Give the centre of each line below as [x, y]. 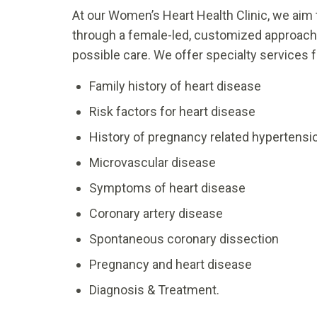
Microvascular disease [152, 163]
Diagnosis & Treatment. [154, 290]
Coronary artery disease [156, 214]
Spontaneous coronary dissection [184, 239]
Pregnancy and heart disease [171, 265]
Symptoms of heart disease [167, 188]
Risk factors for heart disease [172, 112]
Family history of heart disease [175, 86]
